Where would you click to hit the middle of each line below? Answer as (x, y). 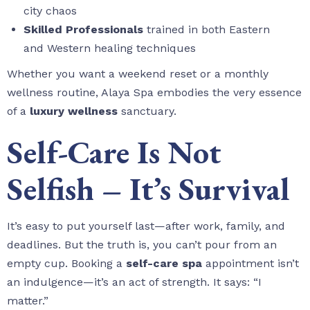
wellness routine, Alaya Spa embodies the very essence (154, 92)
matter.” (28, 301)
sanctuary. (147, 111)
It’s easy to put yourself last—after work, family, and (146, 226)
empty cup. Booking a (66, 264)
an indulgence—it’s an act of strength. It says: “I (134, 282)
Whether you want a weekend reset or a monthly (138, 73)
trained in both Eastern (207, 29)
